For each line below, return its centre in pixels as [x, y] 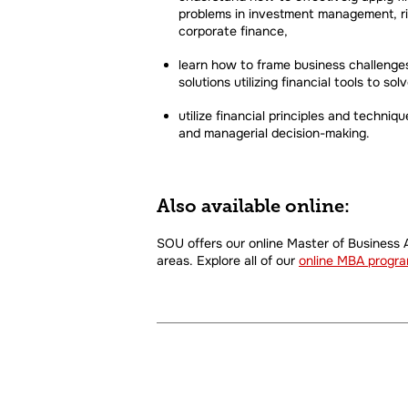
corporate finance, [233, 31]
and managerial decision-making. [274, 133]
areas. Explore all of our [228, 261]
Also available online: [253, 207]
